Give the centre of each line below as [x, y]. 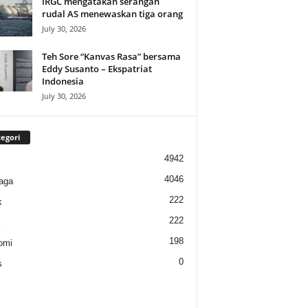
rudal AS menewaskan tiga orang [112, 14]
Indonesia [63, 81]
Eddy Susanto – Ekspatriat [97, 69]
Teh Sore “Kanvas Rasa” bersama [111, 56]
